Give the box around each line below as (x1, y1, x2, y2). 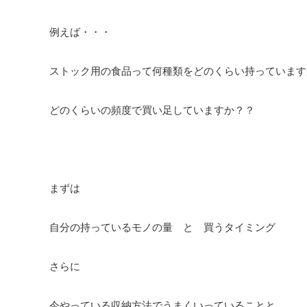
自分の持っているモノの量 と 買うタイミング (49, 221, 275, 233)
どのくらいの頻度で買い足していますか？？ (49, 104, 255, 116)
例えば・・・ (49, 26, 111, 38)
